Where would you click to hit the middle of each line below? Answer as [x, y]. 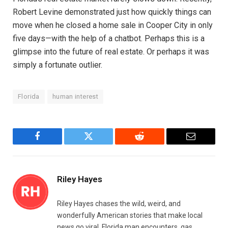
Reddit [151, 144]
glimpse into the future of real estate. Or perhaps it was [111, 52]
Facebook [54, 144]
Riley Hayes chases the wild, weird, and [119, 204]
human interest [75, 97]
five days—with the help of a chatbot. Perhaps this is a [109, 39]
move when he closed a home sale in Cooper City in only [113, 25]
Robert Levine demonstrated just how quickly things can [112, 12]
